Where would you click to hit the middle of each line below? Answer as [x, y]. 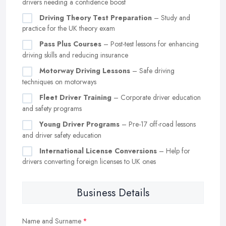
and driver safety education [62, 135]
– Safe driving [152, 71]
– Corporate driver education [156, 98]
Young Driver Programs [79, 124]
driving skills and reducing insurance [75, 55]
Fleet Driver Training [75, 98]
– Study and [171, 17]
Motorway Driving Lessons [85, 71]
